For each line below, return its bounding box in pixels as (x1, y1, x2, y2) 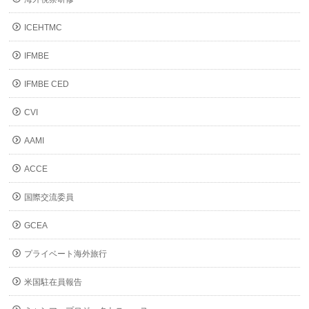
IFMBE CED (24, 79, 70, 89)
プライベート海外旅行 (24, 249, 108, 259)
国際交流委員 (24, 192, 74, 202)
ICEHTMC (24, 23, 63, 32)
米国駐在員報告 (24, 277, 83, 287)
